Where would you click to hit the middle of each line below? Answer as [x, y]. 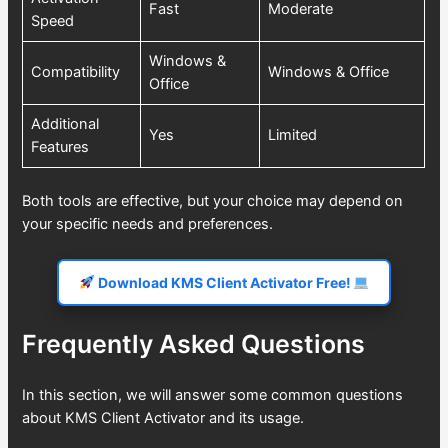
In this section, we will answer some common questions [213, 394]
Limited [293, 134]
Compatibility [76, 71]
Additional [65, 123]
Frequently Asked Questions [194, 344]
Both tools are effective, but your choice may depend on [213, 200]
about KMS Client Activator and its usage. [163, 417]
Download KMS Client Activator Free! [224, 283]
